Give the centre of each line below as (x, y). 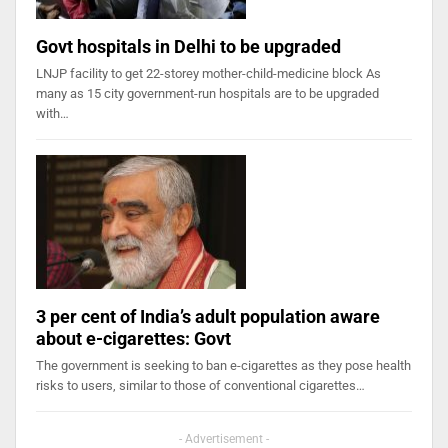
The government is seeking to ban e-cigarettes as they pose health (223, 365)
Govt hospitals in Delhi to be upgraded (188, 46)
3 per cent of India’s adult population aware (208, 316)
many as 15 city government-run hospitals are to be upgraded (207, 93)
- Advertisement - (224, 438)
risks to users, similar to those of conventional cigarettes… (200, 385)
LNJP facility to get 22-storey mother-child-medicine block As (208, 73)
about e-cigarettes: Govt (133, 338)
